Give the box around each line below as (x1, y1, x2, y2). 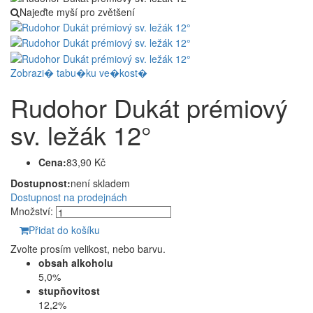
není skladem (71, 175, 130, 190)
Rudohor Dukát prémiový (10, 89, 288, 125)
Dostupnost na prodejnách (10, 189, 127, 204)
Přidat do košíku (29, 223, 100, 238)
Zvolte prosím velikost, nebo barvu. (10, 242, 166, 256)
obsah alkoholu (38, 256, 113, 270)
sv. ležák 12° (10, 116, 151, 152)
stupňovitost (38, 284, 100, 298)
